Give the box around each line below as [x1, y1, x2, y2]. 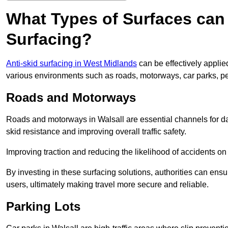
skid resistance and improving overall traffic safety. [6, 127, 186, 136]
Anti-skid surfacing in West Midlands [6, 59, 137, 68]
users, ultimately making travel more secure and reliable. [6, 180, 209, 189]
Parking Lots [6, 199, 80, 214]
